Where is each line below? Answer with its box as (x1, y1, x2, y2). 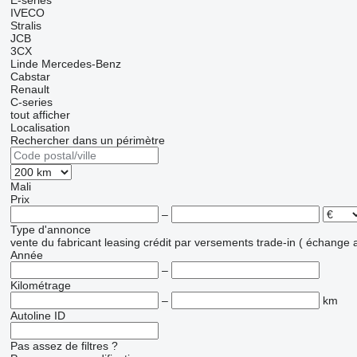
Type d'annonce (10, 223, 91, 237)
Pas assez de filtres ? (10, 339, 118, 353)
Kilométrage (10, 279, 71, 292)
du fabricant (41, 236, 101, 249)
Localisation (10, 121, 70, 135)
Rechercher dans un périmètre (10, 134, 165, 147)
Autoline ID (10, 309, 65, 323)
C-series (10, 96, 53, 109)
